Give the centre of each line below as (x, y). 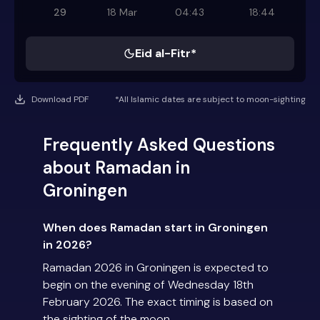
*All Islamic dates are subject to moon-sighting (210, 100)
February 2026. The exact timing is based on (158, 302)
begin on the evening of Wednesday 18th (148, 285)
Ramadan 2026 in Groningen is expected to (156, 268)
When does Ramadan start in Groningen (155, 228)
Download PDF (60, 100)
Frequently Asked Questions (159, 145)
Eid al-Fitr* (166, 54)
